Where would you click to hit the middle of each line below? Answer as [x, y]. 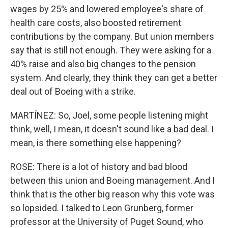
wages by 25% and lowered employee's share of [107, 9]
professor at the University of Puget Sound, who [107, 222]
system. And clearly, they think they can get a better [114, 78]
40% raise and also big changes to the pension [103, 64]
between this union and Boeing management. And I [112, 180]
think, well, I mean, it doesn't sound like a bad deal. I [112, 129]
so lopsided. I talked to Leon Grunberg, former [102, 208]
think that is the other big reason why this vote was [112, 194]
